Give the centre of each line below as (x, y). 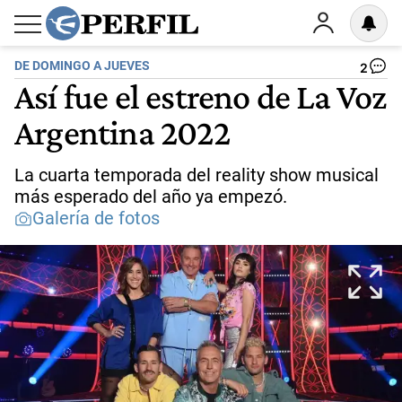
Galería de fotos (96, 218)
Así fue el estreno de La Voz (201, 96)
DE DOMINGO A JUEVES (82, 66)
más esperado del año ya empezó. (151, 197)
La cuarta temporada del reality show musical (197, 175)
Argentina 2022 (122, 132)
